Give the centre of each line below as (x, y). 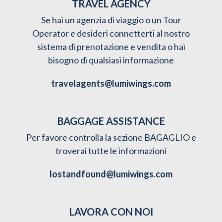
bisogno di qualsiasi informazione (111, 60)
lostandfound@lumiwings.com (111, 174)
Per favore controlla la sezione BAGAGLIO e (111, 137)
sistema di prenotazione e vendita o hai (111, 46)
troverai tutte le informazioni (111, 150)
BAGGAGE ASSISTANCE (111, 121)
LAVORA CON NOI (111, 211)
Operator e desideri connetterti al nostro (111, 33)
